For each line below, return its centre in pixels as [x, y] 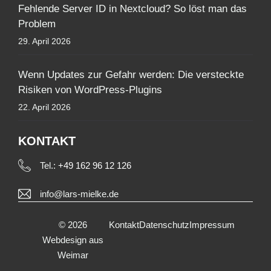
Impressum [212, 225]
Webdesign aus [73, 240]
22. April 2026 [44, 107]
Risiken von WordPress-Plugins [90, 90]
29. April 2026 [44, 41]
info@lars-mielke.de [79, 194]
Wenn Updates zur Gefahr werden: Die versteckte [131, 74]
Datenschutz [164, 225]
